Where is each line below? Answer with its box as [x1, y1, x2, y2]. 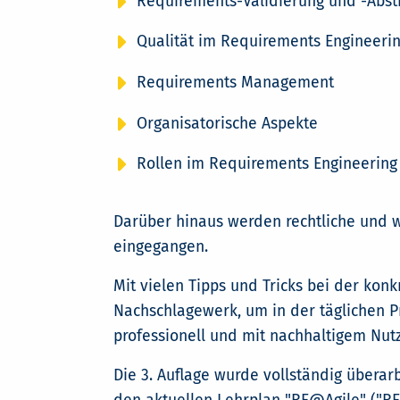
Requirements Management [136, 73, 334, 93]
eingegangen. [112, 237, 208, 256]
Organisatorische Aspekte [136, 113, 318, 133]
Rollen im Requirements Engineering [136, 154, 397, 174]
